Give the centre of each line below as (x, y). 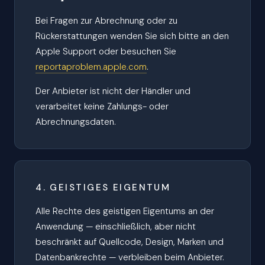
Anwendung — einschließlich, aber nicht (116, 227)
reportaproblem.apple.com (91, 67)
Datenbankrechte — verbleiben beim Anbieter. (130, 258)
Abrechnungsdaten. (76, 122)
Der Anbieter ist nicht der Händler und (113, 91)
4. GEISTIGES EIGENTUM (103, 187)
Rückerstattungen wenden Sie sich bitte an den (132, 36)
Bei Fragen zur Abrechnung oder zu (107, 21)
